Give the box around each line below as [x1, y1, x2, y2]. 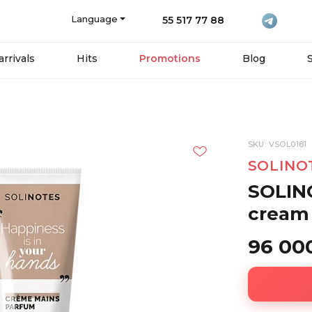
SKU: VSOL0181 [247, 139, 307, 150]
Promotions [139, 52, 201, 65]
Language [70, 13, 118, 24]
